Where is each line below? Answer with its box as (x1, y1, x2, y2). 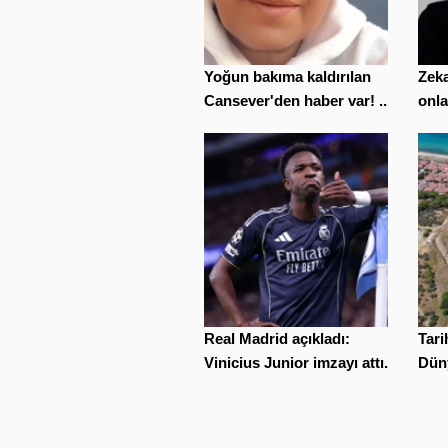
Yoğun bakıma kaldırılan (204, 67, 371, 85)
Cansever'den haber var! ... (204, 91, 391, 109)
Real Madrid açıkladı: (204, 330, 350, 348)
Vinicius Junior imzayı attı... (204, 354, 396, 372)
